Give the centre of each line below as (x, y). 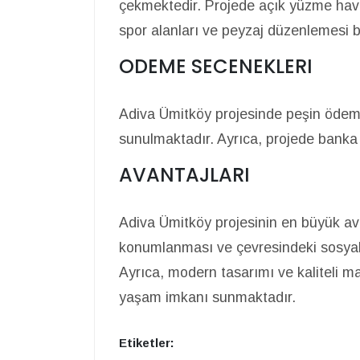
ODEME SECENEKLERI (216, 67)
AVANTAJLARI (184, 175)
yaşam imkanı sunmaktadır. (207, 298)
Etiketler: (147, 343)
